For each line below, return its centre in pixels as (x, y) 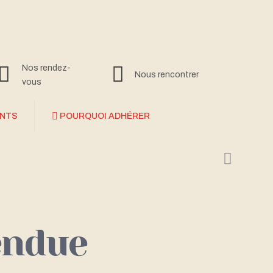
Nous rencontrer (167, 75)
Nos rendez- (46, 68)
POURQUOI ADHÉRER (105, 116)
